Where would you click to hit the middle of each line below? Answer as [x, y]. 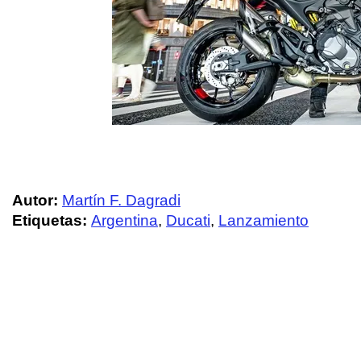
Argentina [124, 220]
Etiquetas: [52, 220]
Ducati [188, 220]
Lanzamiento [263, 220]
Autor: [35, 200]
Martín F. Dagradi [121, 200]
